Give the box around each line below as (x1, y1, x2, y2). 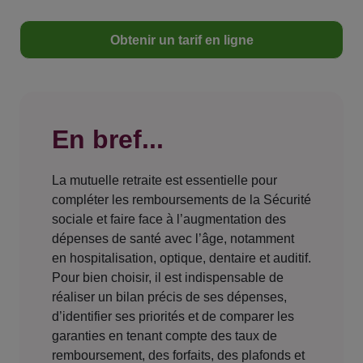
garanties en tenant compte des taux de (52, 329, 277, 344)
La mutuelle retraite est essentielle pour (52, 173, 277, 188)
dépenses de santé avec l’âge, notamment (52, 232, 294, 246)
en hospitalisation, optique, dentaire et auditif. (52, 251, 311, 266)
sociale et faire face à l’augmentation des (52, 212, 286, 227)
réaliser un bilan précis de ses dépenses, (52, 290, 287, 305)
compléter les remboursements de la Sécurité (52, 193, 311, 207)
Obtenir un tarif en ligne (109, 33, 254, 48)
